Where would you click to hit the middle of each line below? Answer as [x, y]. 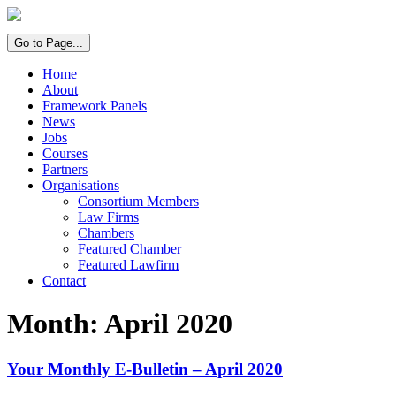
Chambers [106, 233]
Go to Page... [49, 43]
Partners [65, 169]
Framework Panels [95, 106]
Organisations [81, 185]
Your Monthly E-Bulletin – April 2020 [145, 369]
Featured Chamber [129, 249]
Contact [64, 281]
